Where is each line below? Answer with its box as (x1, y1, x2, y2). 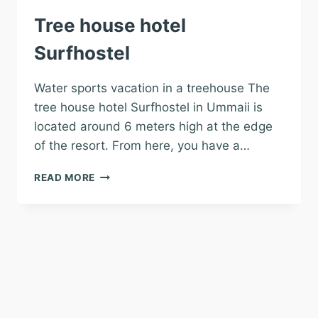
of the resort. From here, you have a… (34, 138, 250, 153)
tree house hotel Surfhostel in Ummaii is (34, 100, 263, 114)
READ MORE (34, 172, 96, 183)
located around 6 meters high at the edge (34, 119, 273, 133)
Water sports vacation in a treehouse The (34, 81, 270, 95)
